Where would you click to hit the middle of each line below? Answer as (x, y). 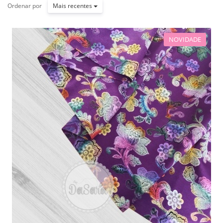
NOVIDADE (185, 39)
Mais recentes (73, 6)
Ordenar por (25, 5)
